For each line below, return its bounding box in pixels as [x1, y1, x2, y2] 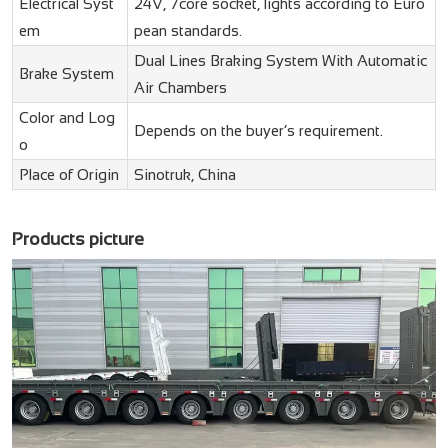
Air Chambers [133, 79, 227, 97]
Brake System [18, 65, 114, 83]
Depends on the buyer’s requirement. [133, 122, 383, 140]
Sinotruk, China [133, 166, 236, 184]
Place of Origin [18, 166, 119, 184]
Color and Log [18, 109, 115, 127]
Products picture [11, 228, 144, 249]
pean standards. [133, 22, 242, 40]
